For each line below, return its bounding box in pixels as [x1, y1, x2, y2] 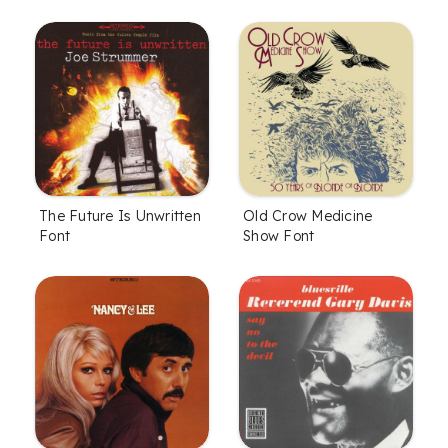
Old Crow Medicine [243, 206, 373, 225]
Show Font [243, 226, 315, 245]
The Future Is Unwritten [39, 206, 201, 225]
